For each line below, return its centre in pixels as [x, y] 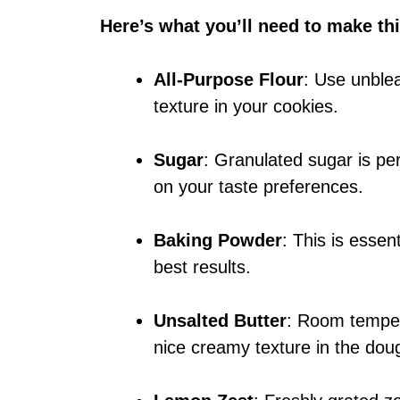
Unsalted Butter [220, 321]
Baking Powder [218, 241]
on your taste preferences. [258, 187]
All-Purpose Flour [229, 80]
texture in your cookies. [246, 107]
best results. [202, 267]
